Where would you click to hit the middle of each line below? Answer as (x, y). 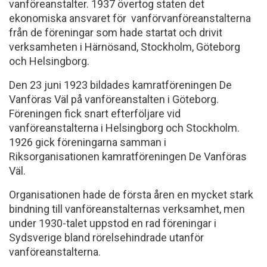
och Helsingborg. (49, 61)
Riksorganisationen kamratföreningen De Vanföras (128, 156)
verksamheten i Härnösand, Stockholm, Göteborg (125, 47)
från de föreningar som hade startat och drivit (116, 32)
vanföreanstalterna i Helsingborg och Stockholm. (124, 128)
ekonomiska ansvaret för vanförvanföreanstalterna (130, 18)
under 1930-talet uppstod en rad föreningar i (113, 223)
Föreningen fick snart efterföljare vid (95, 114)
